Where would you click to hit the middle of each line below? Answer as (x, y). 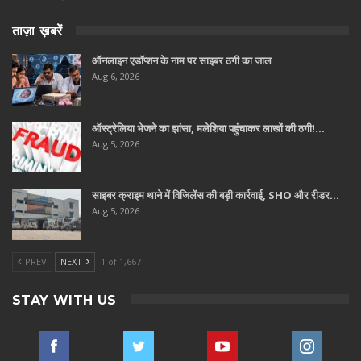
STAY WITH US (64, 300)
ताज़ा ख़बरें (37, 31)
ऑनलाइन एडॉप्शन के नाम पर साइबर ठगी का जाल (182, 61)
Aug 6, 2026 (116, 77)
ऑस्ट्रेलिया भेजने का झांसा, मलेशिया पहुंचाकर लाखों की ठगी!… (208, 128)
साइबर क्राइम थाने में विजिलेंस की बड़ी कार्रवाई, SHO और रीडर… (216, 195)
